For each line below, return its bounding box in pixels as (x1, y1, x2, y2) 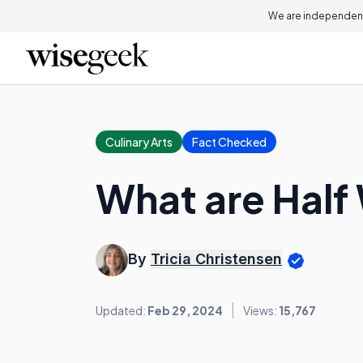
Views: (243, 303, 279, 318)
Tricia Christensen (151, 250, 282, 268)
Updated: (96, 303, 147, 318)
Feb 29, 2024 (147, 303, 223, 318)
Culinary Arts (105, 135, 173, 149)
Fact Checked (192, 135, 267, 149)
